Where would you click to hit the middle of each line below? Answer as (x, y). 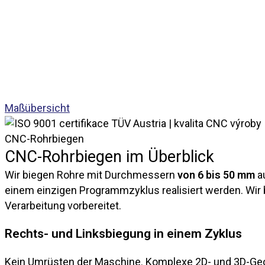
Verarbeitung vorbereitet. (63, 206)
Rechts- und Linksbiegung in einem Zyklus (123, 234)
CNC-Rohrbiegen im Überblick (109, 157)
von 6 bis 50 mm (216, 175)
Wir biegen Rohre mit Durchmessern (91, 175)
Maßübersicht (37, 108)
